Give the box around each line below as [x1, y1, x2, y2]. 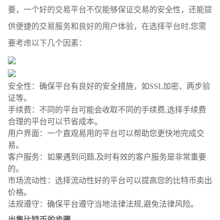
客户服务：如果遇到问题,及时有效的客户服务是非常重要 [8, 152, 206, 161]
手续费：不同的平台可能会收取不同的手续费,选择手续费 [8, 105, 206, 114]
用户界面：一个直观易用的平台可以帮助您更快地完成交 [8, 129, 204, 137]
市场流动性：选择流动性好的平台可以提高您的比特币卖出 [8, 176, 212, 185]
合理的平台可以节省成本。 [8, 117, 102, 126]
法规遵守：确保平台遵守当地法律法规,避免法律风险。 [8, 199, 198, 208]
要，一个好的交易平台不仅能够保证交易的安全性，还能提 [8, 5, 212, 14]
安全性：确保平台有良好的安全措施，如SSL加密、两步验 [8, 82, 210, 90]
